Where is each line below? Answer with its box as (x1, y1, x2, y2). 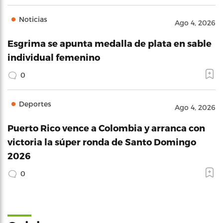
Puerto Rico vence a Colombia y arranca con (7, 122, 205, 133)
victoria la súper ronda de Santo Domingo (7, 136, 196, 147)
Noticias (19, 15, 47, 23)
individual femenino (7, 52, 100, 62)
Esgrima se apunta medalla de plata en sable (7, 38, 212, 48)
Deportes (19, 100, 51, 108)
